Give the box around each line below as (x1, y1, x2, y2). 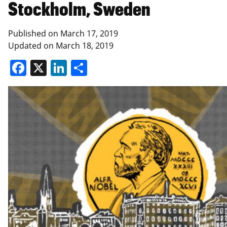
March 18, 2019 (56, 40, 113, 51)
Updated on (8, 40, 56, 51)
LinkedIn (67, 56, 132, 79)
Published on (8, 27, 60, 39)
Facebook (26, 56, 99, 79)
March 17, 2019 (60, 27, 118, 39)
